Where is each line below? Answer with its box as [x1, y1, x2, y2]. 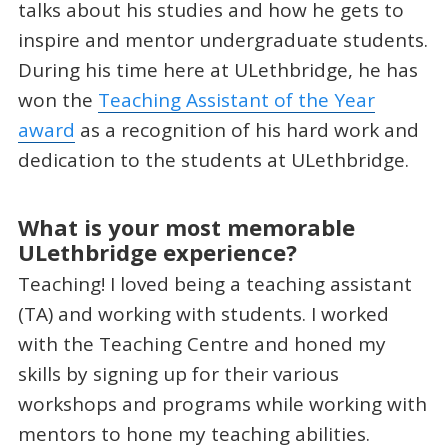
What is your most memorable [17, 211, 355, 242]
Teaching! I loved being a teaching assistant [17, 271, 412, 298]
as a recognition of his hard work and [74, 117, 419, 144]
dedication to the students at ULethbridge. [17, 147, 409, 174]
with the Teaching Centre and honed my [17, 331, 386, 358]
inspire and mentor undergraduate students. [17, 27, 428, 54]
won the [17, 87, 98, 114]
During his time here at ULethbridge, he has [17, 57, 418, 84]
